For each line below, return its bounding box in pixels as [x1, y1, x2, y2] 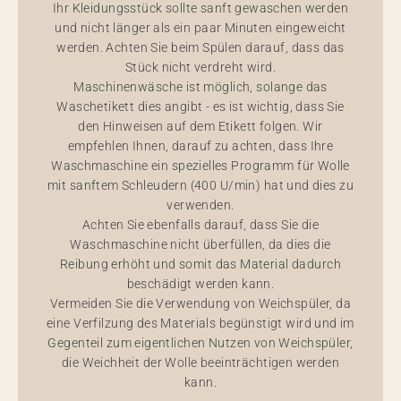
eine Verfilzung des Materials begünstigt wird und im [47, 316, 354, 330]
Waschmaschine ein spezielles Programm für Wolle [51, 158, 350, 173]
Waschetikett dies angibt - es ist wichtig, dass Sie [56, 99, 345, 114]
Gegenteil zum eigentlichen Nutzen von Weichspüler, [47, 336, 354, 350]
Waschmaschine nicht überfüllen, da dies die [70, 237, 331, 252]
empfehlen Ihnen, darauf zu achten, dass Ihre [67, 139, 334, 153]
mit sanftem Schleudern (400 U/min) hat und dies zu [47, 178, 354, 192]
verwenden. [166, 198, 235, 212]
